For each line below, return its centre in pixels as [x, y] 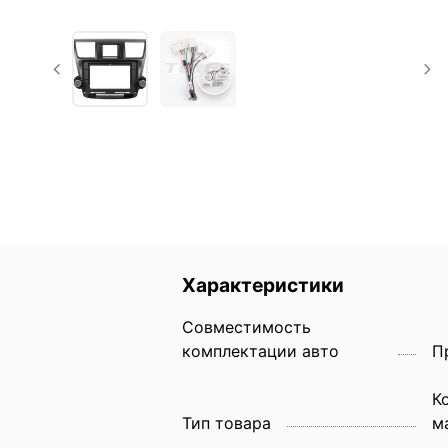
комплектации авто [260, 350]
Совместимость [246, 326]
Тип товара [226, 422]
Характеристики [263, 284]
